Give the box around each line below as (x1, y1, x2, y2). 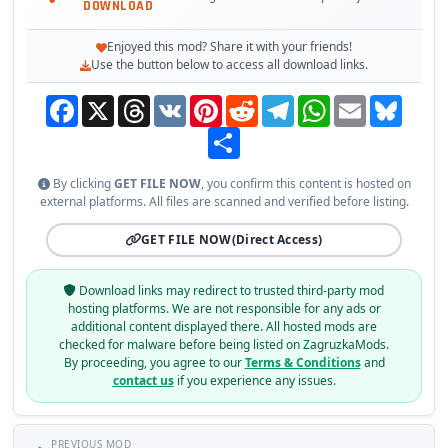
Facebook (78, 94, 136, 113)
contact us (112, 372, 174, 390)
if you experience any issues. (173, 372, 336, 390)
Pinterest (222, 94, 276, 113)
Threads (150, 94, 198, 113)
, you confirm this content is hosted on (200, 175, 411, 193)
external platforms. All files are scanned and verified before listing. (39, 193, 409, 211)
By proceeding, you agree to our (63, 354, 245, 372)
